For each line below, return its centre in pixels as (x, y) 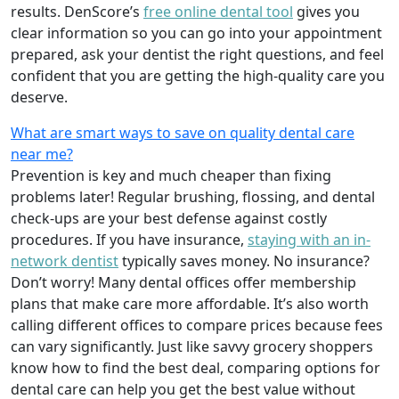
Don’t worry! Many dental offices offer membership (183, 282)
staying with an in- (309, 239)
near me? (42, 154)
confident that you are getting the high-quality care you (198, 75)
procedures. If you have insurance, (129, 239)
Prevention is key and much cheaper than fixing (171, 175)
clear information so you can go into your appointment (196, 33)
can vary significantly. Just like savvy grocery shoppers (192, 346)
